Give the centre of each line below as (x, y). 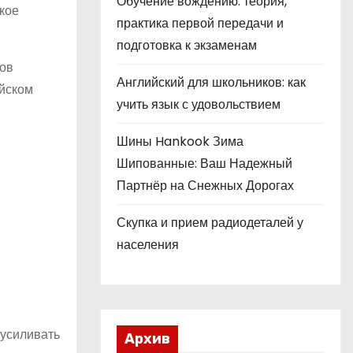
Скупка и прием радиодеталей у (210, 223)
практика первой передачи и (200, 23)
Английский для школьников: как (211, 82)
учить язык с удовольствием (199, 104)
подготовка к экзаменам (187, 45)
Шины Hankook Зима (180, 141)
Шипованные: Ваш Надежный (204, 163)
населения (148, 245)
